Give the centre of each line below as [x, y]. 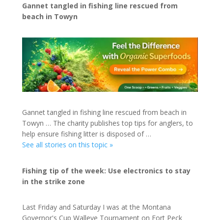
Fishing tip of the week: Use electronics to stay [106, 170]
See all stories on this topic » [67, 144]
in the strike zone [53, 181]
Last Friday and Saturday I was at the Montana [96, 207]
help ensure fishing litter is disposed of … [86, 134]
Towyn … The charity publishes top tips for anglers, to [107, 123]
